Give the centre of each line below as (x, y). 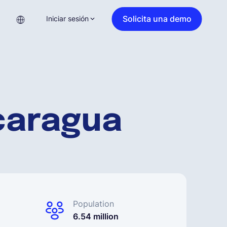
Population (93, 204)
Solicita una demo (157, 18)
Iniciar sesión (67, 18)
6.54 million (96, 216)
